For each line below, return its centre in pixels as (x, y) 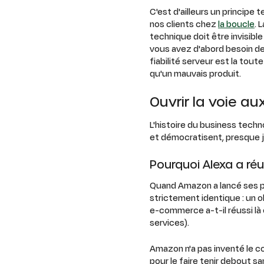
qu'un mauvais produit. (195, 73)
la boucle (236, 23)
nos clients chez (184, 23)
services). (169, 222)
